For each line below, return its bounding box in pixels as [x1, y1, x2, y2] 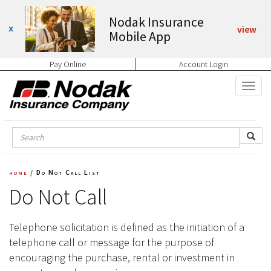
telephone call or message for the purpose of [9, 235, 214, 250]
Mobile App [108, 28, 171, 45]
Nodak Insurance [108, 13, 204, 31]
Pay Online [50, 59, 86, 70]
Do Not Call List [36, 168, 100, 177]
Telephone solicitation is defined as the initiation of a [9, 220, 244, 235]
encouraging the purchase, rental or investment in [9, 250, 235, 265]
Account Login [179, 59, 228, 70]
